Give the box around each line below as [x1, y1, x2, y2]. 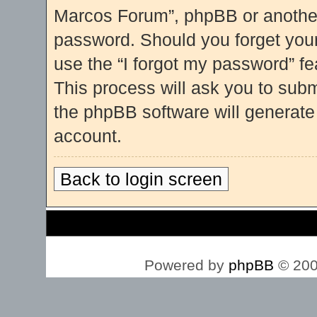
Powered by [144, 257, 229, 273]
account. [54, 126, 122, 146]
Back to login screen [60, 169, 222, 189]
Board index [72, 219, 113, 228]
